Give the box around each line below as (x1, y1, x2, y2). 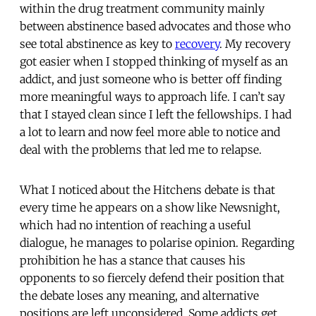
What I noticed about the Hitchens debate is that (20, 182, 275, 197)
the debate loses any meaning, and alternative (20, 288, 259, 303)
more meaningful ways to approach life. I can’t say (20, 89, 285, 104)
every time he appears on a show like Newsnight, (20, 200, 280, 214)
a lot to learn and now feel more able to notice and (20, 124, 280, 139)
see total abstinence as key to (20, 36, 175, 51)
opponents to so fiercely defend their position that (20, 270, 284, 285)
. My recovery (219, 36, 291, 51)
